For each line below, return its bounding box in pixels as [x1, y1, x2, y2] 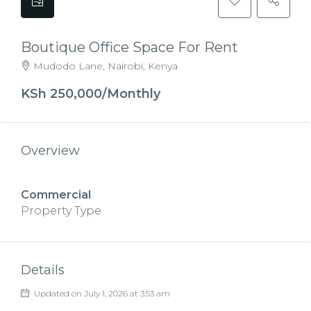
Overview [21, 143, 80, 158]
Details [21, 262, 65, 278]
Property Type [21, 204, 101, 217]
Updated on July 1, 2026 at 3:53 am [32, 288, 170, 299]
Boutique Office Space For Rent [21, 39, 238, 56]
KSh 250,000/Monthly [21, 86, 160, 101]
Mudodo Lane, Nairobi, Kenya [33, 60, 178, 72]
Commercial [21, 188, 91, 201]
